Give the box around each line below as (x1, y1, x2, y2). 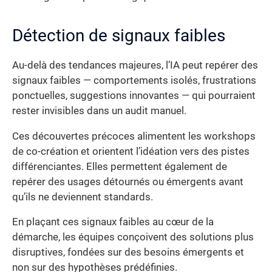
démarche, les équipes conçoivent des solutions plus (12, 231, 254, 243)
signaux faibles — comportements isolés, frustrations (12, 75, 256, 87)
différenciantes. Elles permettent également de (12, 160, 227, 172)
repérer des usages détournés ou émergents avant (12, 175, 243, 188)
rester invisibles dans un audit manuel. (12, 105, 186, 117)
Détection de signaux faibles (12, 25, 225, 46)
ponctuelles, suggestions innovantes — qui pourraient (12, 90, 256, 102)
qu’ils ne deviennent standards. (12, 191, 153, 203)
